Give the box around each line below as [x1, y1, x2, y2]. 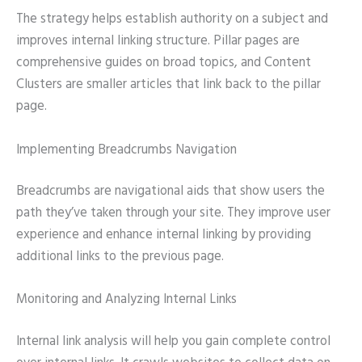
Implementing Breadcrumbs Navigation [16, 139, 237, 161]
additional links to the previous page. [16, 246, 224, 268]
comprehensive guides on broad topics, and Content [16, 53, 311, 74]
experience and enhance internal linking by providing [16, 225, 311, 246]
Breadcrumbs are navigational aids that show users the [16, 181, 325, 203]
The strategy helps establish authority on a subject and [16, 9, 328, 31]
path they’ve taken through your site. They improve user [16, 203, 330, 225]
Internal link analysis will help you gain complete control [16, 331, 330, 352]
